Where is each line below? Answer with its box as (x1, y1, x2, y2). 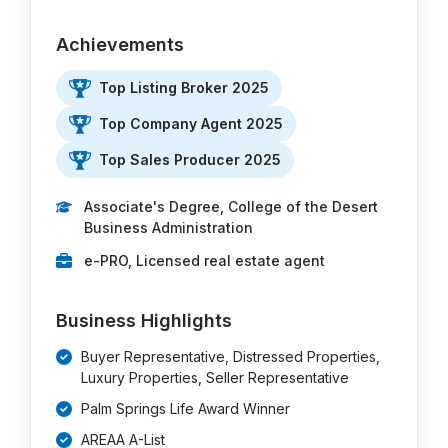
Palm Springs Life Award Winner (81, 400, 291, 417)
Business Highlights (56, 310, 233, 331)
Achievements (56, 34, 185, 55)
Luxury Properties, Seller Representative (81, 369, 350, 386)
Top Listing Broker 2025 (99, 79, 270, 96)
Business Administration (84, 219, 254, 236)
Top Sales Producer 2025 (99, 151, 282, 168)
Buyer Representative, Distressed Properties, (81, 348, 381, 365)
